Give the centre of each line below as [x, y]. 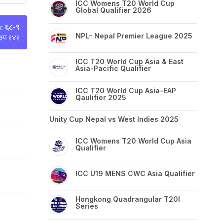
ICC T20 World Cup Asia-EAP [126, 91]
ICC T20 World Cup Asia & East [129, 61]
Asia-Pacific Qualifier [113, 68]
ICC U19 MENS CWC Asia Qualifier [135, 173]
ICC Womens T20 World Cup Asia [133, 141]
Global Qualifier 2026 [113, 10]
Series [87, 206]
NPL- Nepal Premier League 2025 [134, 36]
